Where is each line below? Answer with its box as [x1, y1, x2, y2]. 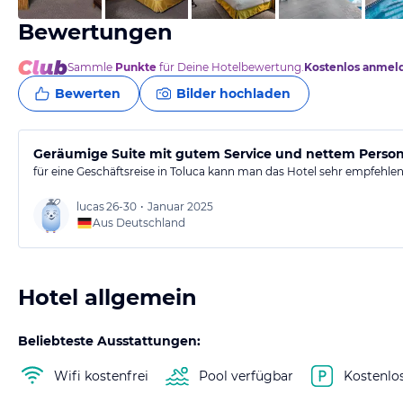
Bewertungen [18, 19, 173, 45]
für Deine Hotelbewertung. [157, 60, 304, 74]
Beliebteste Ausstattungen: [18, 333, 201, 349]
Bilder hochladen [176, 85, 291, 102]
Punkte [115, 60, 157, 74]
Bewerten [55, 85, 121, 102]
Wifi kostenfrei [54, 367, 148, 384]
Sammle [67, 60, 115, 74]
